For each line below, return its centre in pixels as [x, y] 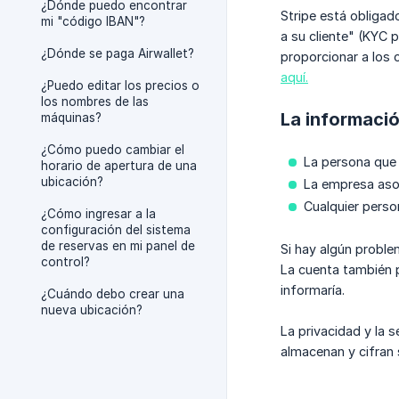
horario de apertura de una [119, 166]
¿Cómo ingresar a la [98, 214]
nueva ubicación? [92, 310]
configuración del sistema [116, 230]
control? [65, 262]
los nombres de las [95, 102]
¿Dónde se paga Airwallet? [118, 53]
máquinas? [71, 118]
